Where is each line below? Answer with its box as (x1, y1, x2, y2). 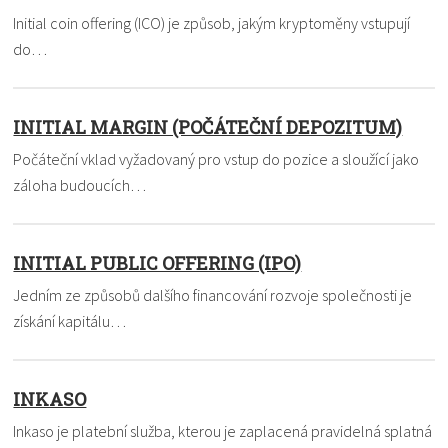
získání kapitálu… (13, 310, 127, 331)
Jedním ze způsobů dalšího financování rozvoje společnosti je (13, 284, 413, 305)
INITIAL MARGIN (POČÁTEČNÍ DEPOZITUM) (13, 114, 403, 139)
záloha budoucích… (13, 174, 147, 195)
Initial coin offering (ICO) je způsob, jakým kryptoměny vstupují (13, 12, 411, 33)
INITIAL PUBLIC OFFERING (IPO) (13, 250, 302, 275)
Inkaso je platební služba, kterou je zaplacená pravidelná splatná (13, 420, 433, 441)
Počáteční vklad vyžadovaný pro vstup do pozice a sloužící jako (13, 148, 420, 169)
